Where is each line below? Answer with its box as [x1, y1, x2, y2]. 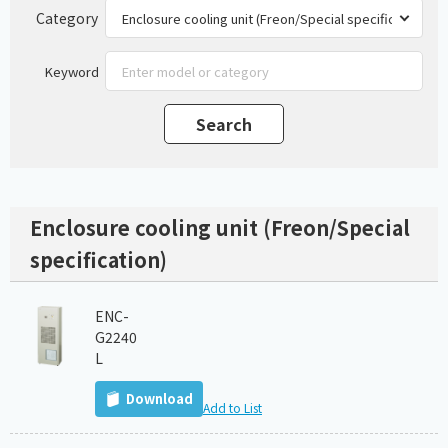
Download [126, 389, 193, 409]
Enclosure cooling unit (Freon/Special [30, 213, 410, 243]
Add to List [203, 399, 262, 417]
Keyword [44, 61, 99, 81]
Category [36, 7, 98, 28]
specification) [30, 245, 167, 275]
